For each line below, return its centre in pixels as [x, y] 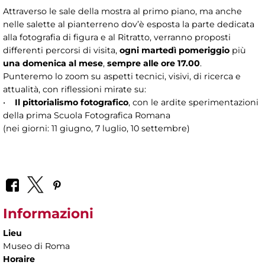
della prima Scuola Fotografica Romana [87, 115]
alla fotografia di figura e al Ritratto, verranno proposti [117, 37]
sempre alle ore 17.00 [153, 63]
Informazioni [48, 214]
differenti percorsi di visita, [61, 50]
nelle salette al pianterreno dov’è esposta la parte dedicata [129, 24]
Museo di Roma [36, 246]
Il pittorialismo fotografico [72, 102]
